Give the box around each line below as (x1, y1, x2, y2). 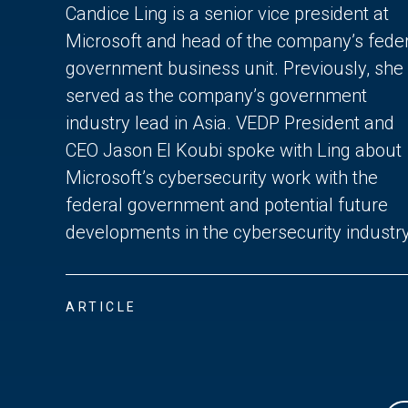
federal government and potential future (66, 193, 388, 216)
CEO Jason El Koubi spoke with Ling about (66, 138, 402, 161)
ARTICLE (66, 299, 138, 314)
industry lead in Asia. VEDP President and (66, 111, 394, 134)
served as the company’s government (66, 84, 367, 107)
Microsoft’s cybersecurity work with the (66, 166, 378, 189)
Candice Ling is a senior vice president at (66, 2, 389, 25)
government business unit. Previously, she (66, 56, 403, 79)
